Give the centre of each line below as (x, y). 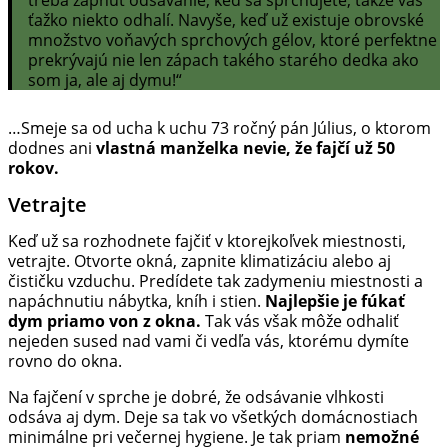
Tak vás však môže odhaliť (300, 321)
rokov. (33, 168)
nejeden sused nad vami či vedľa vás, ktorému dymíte (208, 341)
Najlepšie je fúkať (335, 301)
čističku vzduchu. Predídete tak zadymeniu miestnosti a (215, 281)
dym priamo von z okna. (104, 321)
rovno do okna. (65, 361)
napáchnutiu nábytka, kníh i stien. (136, 301)
